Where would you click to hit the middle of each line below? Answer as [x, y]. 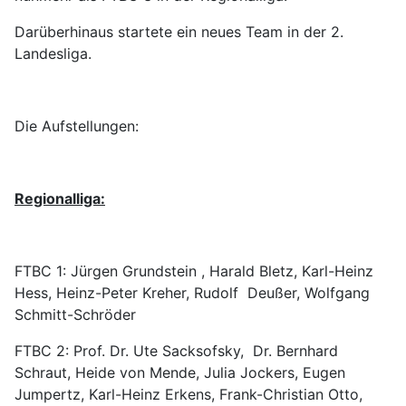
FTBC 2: [44, 351]
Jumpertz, [52, 394]
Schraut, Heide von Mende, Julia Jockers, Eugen [180, 372]
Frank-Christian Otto [289, 394]
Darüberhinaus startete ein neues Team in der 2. [179, 32]
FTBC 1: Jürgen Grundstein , [112, 271]
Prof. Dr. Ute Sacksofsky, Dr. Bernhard [206, 351]
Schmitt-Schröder [75, 314]
